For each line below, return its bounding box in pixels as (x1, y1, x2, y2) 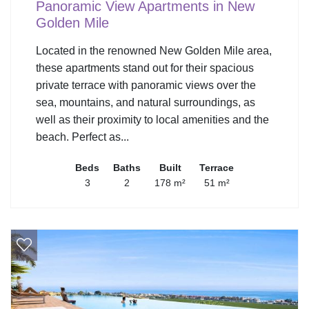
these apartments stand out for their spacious (36, 62, 254, 74)
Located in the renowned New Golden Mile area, (36, 45, 272, 57)
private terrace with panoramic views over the (36, 79, 256, 92)
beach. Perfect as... (36, 131, 129, 143)
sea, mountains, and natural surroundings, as (36, 97, 255, 109)
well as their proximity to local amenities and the (36, 114, 269, 126)
